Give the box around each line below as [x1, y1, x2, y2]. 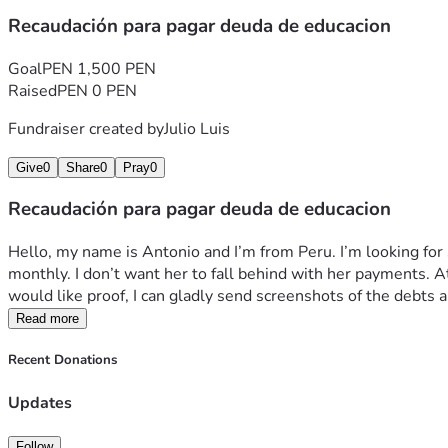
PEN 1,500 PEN [42, 57, 156, 80]
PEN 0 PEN [57, 79, 137, 102]
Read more [16, 311, 79, 327]
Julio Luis [164, 117, 230, 140]
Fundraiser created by [8, 117, 164, 140]
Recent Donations [8, 351, 117, 370]
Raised [8, 79, 57, 102]
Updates [8, 391, 72, 414]
